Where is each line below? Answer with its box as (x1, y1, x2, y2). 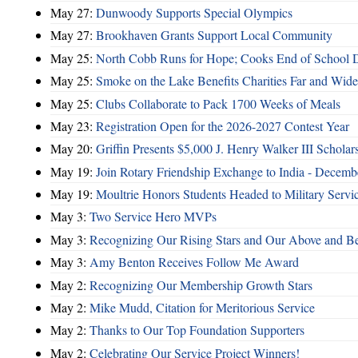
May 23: (50, 117, 96, 134)
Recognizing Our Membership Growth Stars (89, 276, 312, 293)
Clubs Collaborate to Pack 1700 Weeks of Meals (96, 94, 340, 112)
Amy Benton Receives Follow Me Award (89, 253, 299, 271)
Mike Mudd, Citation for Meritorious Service (89, 298, 315, 316)
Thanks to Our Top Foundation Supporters (89, 321, 304, 339)
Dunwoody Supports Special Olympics (96, 4, 292, 22)
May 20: (50, 140, 96, 157)
